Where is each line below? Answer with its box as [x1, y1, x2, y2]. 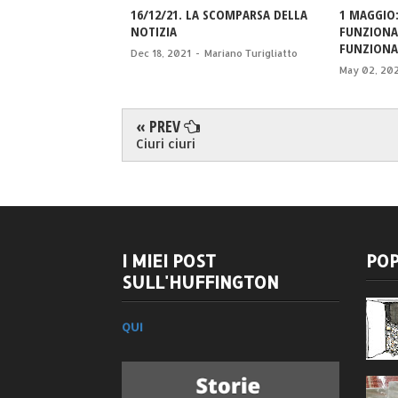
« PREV [136, 115, 184, 138]
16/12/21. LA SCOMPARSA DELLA [131, 5, 307, 24]
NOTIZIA [131, 22, 177, 41]
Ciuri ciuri [136, 136, 195, 152]
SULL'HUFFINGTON [122, 271, 279, 294]
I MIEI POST [122, 250, 216, 273]
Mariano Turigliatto [204, 47, 298, 60]
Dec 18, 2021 [131, 47, 191, 60]
